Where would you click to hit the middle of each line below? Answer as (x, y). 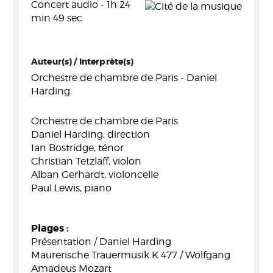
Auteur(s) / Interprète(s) (83, 62)
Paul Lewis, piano (71, 188)
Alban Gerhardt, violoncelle (95, 175)
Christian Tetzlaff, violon (86, 161)
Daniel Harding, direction (90, 134)
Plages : (50, 228)
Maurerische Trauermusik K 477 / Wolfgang (131, 255)
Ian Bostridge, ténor (77, 148)
